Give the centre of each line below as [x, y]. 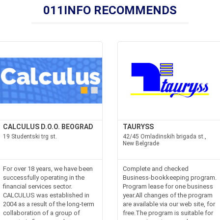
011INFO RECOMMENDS [110, 10]
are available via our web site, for [169, 204]
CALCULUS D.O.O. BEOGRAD [48, 126]
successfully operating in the [44, 177]
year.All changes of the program [168, 195]
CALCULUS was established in [46, 195]
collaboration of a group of [42, 213]
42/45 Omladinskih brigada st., [165, 136]
